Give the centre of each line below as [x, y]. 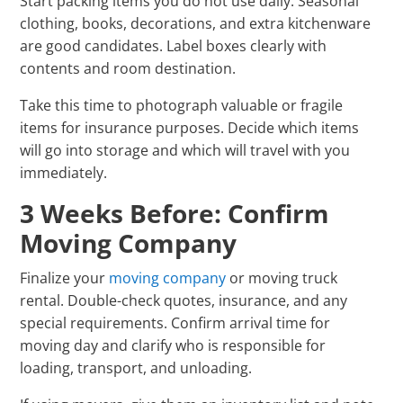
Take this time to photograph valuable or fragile [182, 106]
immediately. [64, 173]
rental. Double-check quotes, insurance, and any [184, 301]
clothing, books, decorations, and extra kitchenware [196, 24]
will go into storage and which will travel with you [185, 151]
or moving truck [282, 278]
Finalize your [65, 278]
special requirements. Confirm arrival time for [175, 323]
